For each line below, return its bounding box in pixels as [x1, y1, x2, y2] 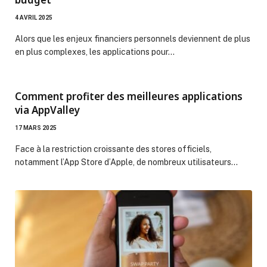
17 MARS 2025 [15, 124, 57, 131]
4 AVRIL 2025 [15, 14, 52, 21]
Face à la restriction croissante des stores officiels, [15, 144, 212, 154]
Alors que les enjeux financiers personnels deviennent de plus [15, 33, 250, 44]
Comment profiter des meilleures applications [15, 89, 243, 103]
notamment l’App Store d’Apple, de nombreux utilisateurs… [15, 157, 238, 167]
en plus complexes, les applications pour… [15, 46, 175, 57]
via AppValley [15, 103, 80, 117]
